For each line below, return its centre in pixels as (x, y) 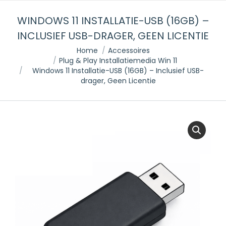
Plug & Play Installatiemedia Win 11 (118, 61)
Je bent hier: (38, 50)
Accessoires (129, 50)
